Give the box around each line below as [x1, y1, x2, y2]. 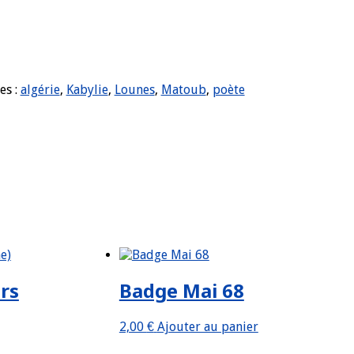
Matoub [160, 81, 206, 97]
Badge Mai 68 [119, 277, 244, 304]
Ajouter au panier [156, 319, 258, 335]
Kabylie [66, 81, 108, 97]
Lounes [114, 81, 155, 97]
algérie [20, 81, 60, 97]
